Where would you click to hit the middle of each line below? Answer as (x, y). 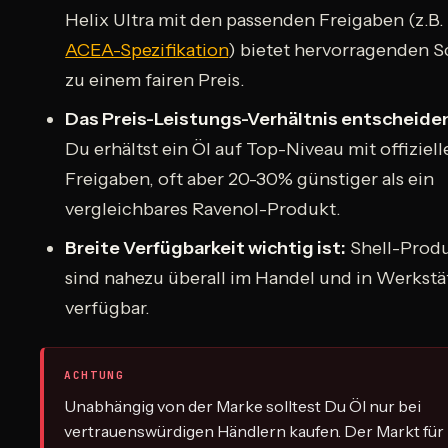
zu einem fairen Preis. (155, 79)
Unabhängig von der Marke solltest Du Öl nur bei (242, 405)
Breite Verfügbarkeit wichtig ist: (206, 247)
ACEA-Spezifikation (147, 49)
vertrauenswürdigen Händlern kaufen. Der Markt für (254, 430)
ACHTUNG (94, 374)
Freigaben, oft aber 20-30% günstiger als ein (250, 178)
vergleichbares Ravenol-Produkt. (203, 208)
